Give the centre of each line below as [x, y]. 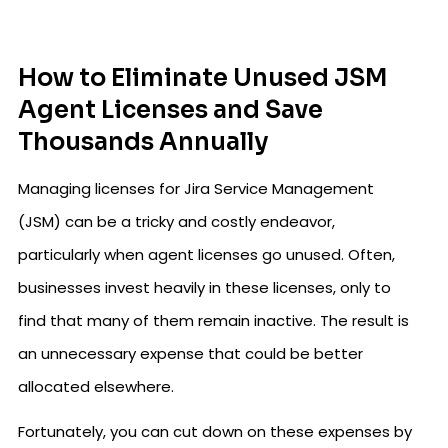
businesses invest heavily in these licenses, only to [204, 287]
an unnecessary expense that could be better [190, 353]
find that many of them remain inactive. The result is [213, 320]
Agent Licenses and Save [170, 110]
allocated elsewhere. [96, 386]
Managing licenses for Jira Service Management [196, 188]
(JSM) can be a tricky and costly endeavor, [176, 221]
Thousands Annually [143, 142]
